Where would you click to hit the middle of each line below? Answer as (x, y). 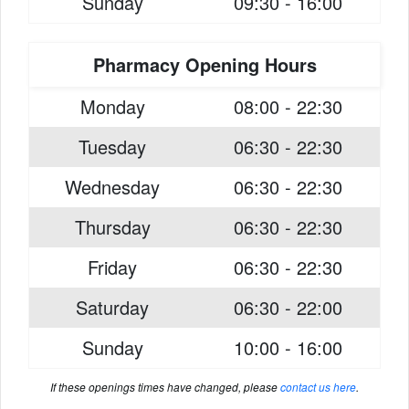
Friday (112, 267)
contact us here (318, 387)
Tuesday (112, 147)
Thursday (112, 227)
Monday (112, 106)
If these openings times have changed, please (165, 387)
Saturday (112, 307)
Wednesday (112, 187)
